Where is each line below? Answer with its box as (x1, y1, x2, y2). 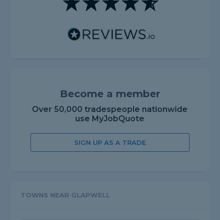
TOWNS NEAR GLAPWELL (21, 191, 110, 199)
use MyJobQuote (75, 114, 145, 124)
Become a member (59, 88, 160, 100)
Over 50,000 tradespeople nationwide (32, 105, 188, 114)
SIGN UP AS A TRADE (74, 138, 146, 147)
